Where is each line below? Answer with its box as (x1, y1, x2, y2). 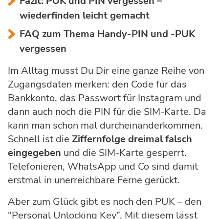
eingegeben (8, 146, 61, 160)
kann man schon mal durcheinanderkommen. (8, 119, 203, 132)
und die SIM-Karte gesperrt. (61, 146, 187, 160)
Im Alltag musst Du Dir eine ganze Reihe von (8, 64, 204, 78)
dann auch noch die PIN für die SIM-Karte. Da (8, 105, 206, 119)
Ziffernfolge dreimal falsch (72, 132, 192, 146)
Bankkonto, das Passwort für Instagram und (8, 91, 201, 105)
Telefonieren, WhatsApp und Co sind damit (8, 160, 198, 174)
